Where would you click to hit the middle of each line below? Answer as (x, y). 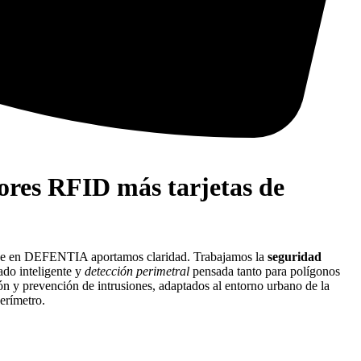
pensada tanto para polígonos (265, 271)
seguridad (295, 256)
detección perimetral (137, 271)
